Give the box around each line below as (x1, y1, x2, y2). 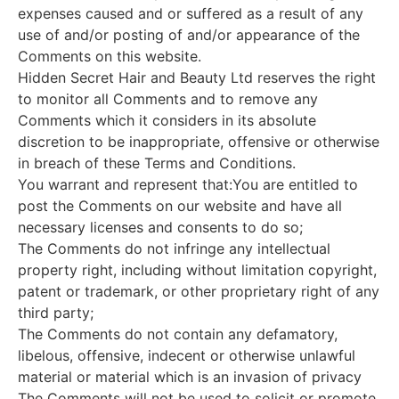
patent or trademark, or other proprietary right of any (18, 281, 379, 300)
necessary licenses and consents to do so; (18, 217, 303, 236)
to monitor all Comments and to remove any (18, 89, 318, 108)
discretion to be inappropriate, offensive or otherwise (18, 132, 379, 151)
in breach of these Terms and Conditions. (18, 153, 296, 172)
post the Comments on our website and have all (18, 196, 342, 215)
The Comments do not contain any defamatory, (18, 324, 338, 343)
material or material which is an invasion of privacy (18, 367, 362, 386)
